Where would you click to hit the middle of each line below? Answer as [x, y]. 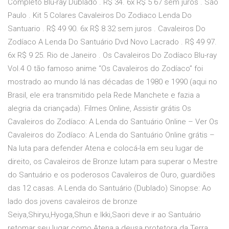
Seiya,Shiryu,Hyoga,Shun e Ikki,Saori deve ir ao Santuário [104, 215]
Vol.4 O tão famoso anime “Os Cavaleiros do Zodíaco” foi [105, 69]
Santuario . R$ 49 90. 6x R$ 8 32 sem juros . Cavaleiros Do [107, 29]
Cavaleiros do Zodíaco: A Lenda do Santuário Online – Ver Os [113, 122]
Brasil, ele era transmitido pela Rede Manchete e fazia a [104, 95]
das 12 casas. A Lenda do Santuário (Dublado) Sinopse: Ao [109, 188]
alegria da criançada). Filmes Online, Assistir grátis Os [99, 109]
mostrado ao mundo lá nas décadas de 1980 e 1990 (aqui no [112, 82]
